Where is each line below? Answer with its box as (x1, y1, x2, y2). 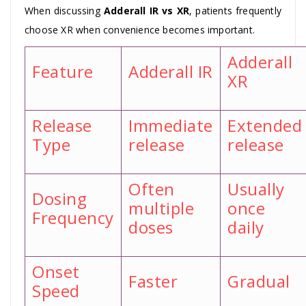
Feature (32, 59, 94, 83)
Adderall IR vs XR (103, 3, 190, 17)
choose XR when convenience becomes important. (25, 23, 255, 36)
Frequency (32, 206, 114, 229)
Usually (227, 177, 285, 200)
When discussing (25, 3, 104, 17)
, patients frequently (189, 3, 281, 17)
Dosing (32, 186, 87, 210)
